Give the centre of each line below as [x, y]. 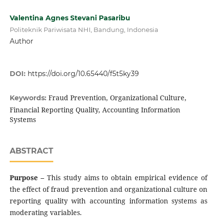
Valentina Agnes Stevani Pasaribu [70, 18]
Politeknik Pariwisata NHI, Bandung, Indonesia [84, 30]
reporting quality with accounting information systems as [108, 201]
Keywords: [29, 98]
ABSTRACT [31, 151]
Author [21, 41]
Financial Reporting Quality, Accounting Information [95, 110]
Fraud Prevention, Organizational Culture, [117, 98]
